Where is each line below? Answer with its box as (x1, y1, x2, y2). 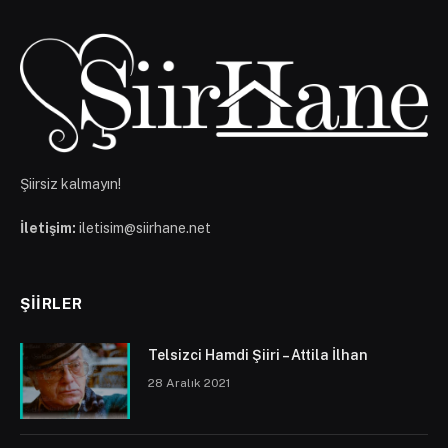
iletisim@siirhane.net (79, 220, 211, 237)
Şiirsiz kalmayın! (20, 176, 121, 193)
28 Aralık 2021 (148, 376, 230, 391)
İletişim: (20, 220, 76, 237)
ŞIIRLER (20, 295, 83, 313)
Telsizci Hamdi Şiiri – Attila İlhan (148, 347, 368, 364)
